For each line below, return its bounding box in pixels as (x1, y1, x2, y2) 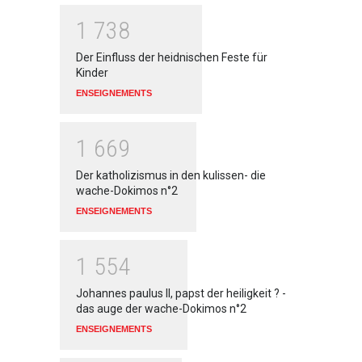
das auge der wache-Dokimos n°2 (76, 301, 246, 315)
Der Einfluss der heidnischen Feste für (76, 51, 267, 65)
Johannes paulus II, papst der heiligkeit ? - (76, 286, 286, 300)
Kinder (76, 66, 111, 80)
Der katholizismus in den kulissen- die (76, 168, 266, 182)
